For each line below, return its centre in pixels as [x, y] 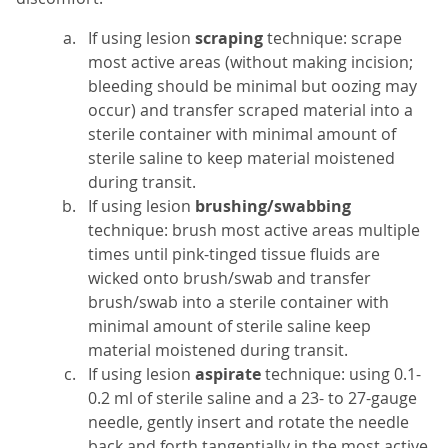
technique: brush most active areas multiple [254, 230]
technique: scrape [334, 38]
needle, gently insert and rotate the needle [248, 422]
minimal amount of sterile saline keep [229, 326]
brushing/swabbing [273, 206]
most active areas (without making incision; [250, 62]
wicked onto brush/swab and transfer [229, 278]
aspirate [230, 374]
